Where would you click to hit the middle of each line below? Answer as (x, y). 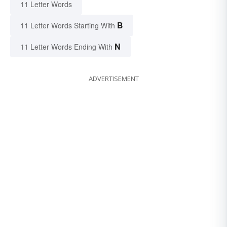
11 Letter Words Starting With (68, 26)
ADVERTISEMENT (113, 79)
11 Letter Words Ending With (66, 47)
